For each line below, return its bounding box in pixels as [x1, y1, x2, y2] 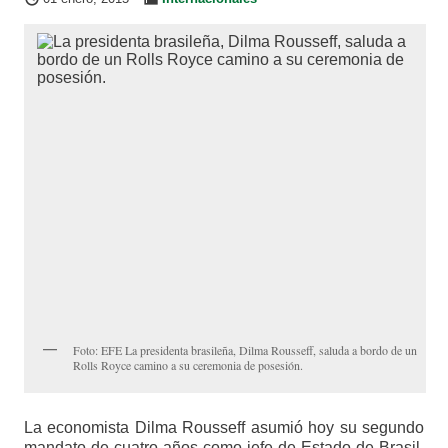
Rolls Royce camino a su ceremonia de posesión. [72, 357, 303, 374]
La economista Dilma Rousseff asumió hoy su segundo [23, 419, 425, 437]
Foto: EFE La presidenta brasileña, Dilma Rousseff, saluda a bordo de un [72, 342, 418, 359]
